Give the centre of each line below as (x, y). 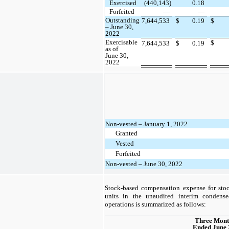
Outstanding (123, 20)
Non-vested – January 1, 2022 (147, 124)
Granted (126, 133)
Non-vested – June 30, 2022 (144, 164)
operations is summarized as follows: (155, 204)
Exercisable (122, 42)
